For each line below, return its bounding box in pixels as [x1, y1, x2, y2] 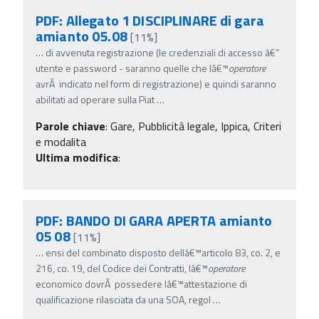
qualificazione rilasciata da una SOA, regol [36, 291, 211, 307]
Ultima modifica [36, 148, 118, 166]
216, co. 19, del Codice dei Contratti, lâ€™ [36, 260, 208, 276]
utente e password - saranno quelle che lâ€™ [36, 60, 229, 75]
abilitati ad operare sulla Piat [36, 91, 155, 107]
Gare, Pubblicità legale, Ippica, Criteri [110, 117, 281, 135]
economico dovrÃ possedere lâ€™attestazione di [36, 276, 247, 291]
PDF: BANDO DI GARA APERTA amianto [36, 209, 273, 231]
